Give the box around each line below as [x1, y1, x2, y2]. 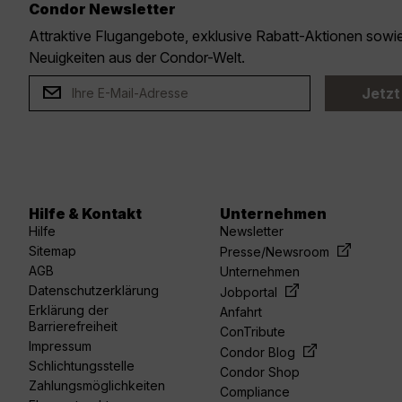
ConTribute [220, 324, 286, 340]
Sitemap [29, 243, 76, 259]
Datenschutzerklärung [29, 283, 159, 299]
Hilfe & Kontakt [29, 205, 142, 223]
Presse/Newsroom [220, 244, 334, 260]
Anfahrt [220, 304, 263, 320]
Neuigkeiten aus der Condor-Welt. [29, 48, 246, 67]
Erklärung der [29, 302, 109, 319]
